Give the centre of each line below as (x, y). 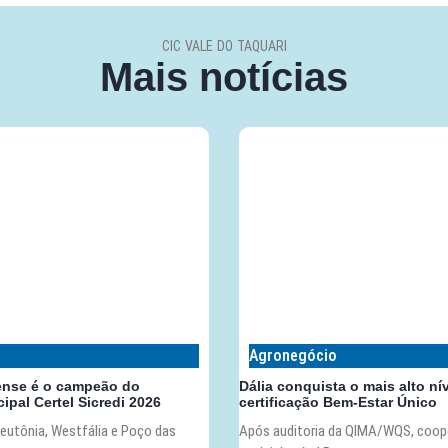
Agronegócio (293, 356)
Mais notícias (224, 77)
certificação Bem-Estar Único (338, 402)
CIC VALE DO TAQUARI (224, 46)
